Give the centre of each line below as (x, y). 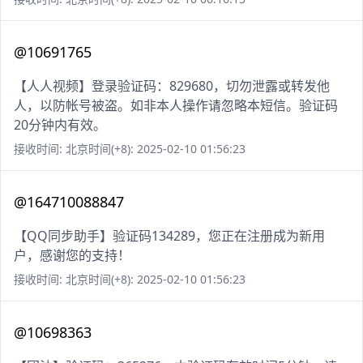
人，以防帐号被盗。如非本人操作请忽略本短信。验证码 (176, 106)
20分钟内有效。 (60, 125)
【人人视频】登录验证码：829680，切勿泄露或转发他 (172, 86)
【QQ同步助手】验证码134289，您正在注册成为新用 (169, 236)
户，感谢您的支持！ (72, 256)
